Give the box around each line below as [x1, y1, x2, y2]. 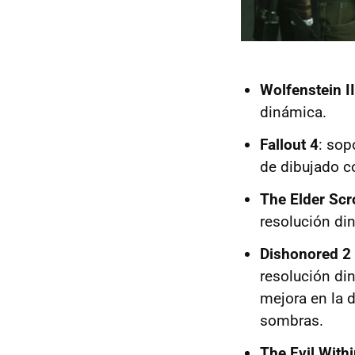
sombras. [260, 311, 323, 330]
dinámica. [260, 103, 326, 122]
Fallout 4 [260, 136, 319, 155]
